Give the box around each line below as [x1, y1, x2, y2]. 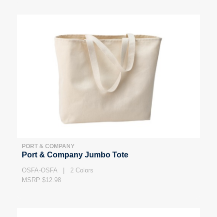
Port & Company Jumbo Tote [22, 150, 128, 159]
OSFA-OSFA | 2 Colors [22, 166, 93, 174]
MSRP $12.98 [22, 176, 61, 184]
